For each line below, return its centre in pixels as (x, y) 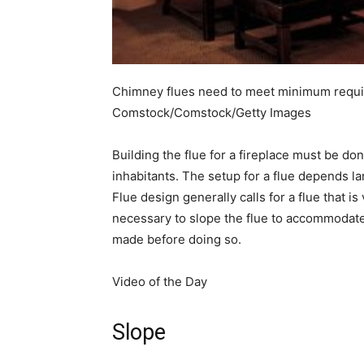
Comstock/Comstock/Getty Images (212, 113)
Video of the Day (160, 282)
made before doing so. (177, 239)
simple (318, 15)
